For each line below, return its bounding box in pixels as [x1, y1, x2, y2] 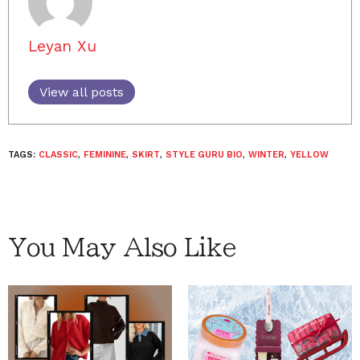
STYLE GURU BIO [166, 149, 243, 160]
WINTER [248, 149, 284, 160]
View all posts [39, 84, 124, 100]
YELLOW [290, 149, 329, 160]
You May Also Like [8, 235, 236, 260]
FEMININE [84, 149, 126, 160]
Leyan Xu [28, 37, 96, 55]
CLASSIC [39, 149, 78, 160]
